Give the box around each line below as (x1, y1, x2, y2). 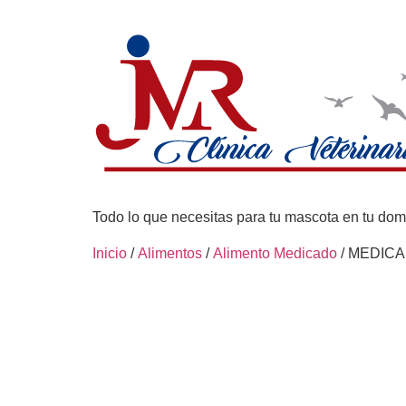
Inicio (92, 246, 127, 261)
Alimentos (138, 246, 202, 261)
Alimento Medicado (213, 246, 337, 261)
